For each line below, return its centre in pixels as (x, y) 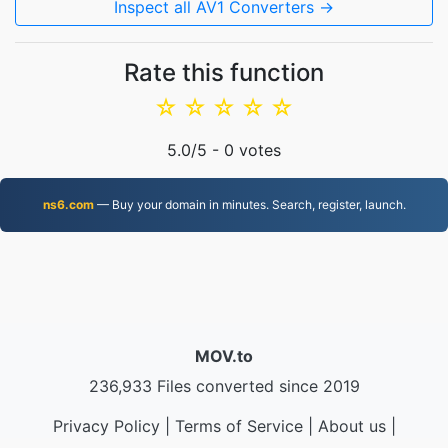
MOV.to (224, 356)
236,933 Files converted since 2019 (224, 386)
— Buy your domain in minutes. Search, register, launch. (249, 204)
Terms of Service (238, 426)
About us (351, 426)
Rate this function (224, 72)
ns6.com (68, 204)
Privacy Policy (106, 426)
